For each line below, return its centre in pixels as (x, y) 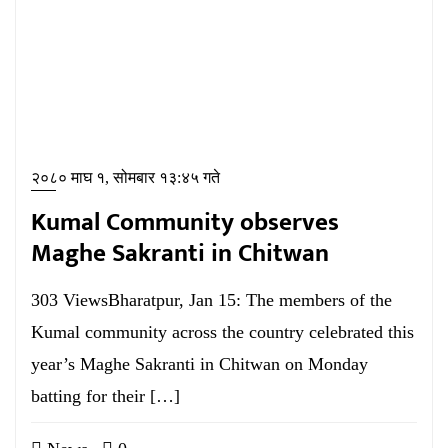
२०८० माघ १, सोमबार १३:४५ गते (125, 177)
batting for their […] (105, 396)
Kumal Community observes (185, 222)
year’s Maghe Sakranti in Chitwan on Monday (199, 364)
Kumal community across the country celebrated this (222, 332)
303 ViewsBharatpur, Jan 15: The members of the (211, 300)
